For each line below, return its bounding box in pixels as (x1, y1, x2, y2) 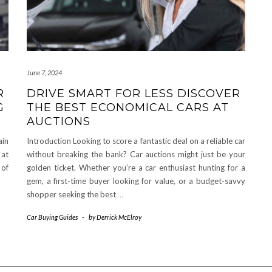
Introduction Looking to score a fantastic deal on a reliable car (27, 136, 245, 146)
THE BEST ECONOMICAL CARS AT (27, 101, 229, 115)
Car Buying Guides (27, 213, 78, 222)
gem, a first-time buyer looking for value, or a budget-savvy (27, 176, 245, 186)
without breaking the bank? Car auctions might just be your (27, 149, 245, 160)
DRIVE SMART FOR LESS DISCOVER (27, 87, 240, 101)
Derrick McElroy (97, 213, 141, 222)
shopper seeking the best (27, 189, 118, 200)
